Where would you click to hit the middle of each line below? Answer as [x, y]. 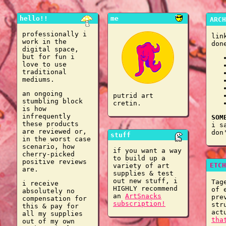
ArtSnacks [143, 196]
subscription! [139, 204]
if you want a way [147, 151]
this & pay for [50, 206]
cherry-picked [48, 154]
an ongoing [42, 94]
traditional [44, 72]
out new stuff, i [145, 181]
